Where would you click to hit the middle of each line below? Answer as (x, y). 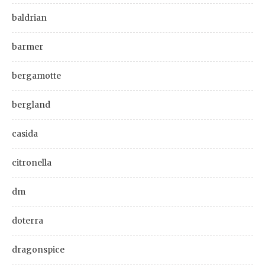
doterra (28, 221)
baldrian (29, 18)
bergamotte (36, 76)
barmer (28, 47)
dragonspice (38, 250)
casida (25, 134)
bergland (31, 105)
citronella (32, 163)
